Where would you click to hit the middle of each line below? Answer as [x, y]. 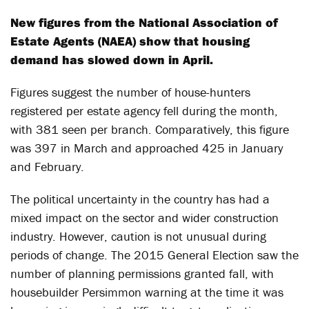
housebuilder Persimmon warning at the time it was [147, 292]
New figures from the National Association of [144, 22]
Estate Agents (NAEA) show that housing [130, 41]
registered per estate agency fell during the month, [144, 111]
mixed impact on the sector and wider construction [144, 218]
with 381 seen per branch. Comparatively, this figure [150, 129]
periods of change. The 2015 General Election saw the [154, 255]
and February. [47, 167]
